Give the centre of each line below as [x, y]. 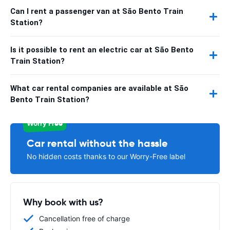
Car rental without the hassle [97, 143]
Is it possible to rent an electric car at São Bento [102, 50]
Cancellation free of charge [84, 218]
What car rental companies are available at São [99, 88]
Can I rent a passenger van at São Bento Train [97, 11]
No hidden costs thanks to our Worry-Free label [106, 156]
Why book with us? [63, 202]
